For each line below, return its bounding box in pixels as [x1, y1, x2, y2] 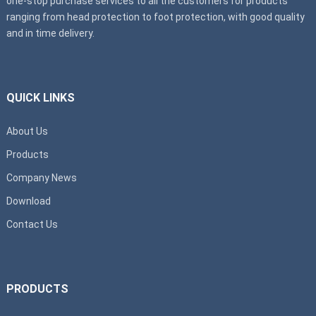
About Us [6, 125, 48, 137]
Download [6, 195, 51, 207]
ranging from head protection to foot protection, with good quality [6, 11, 305, 23]
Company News [6, 171, 77, 183]
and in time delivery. [6, 27, 95, 39]
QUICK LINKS [6, 90, 75, 104]
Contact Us [6, 218, 58, 230]
